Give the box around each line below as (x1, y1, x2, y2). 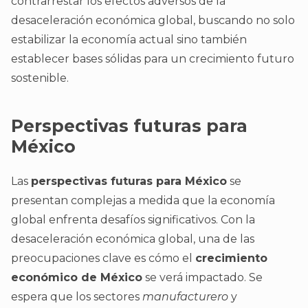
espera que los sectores (11, 290, 142, 304)
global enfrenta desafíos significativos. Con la (11, 213, 255, 227)
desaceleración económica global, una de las (11, 232, 254, 246)
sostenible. (11, 71, 69, 85)
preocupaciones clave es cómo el (11, 252, 195, 265)
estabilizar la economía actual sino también (11, 33, 247, 47)
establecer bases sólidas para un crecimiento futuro (11, 52, 294, 66)
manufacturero (142, 290, 228, 304)
